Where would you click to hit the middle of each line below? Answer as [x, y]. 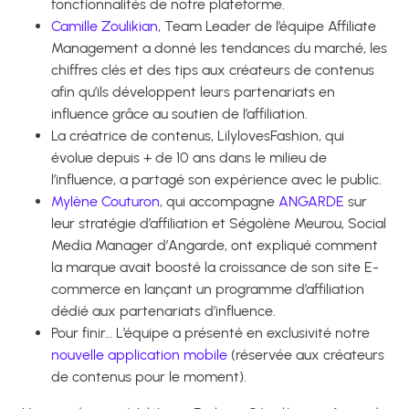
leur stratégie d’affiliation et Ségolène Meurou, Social [219, 224]
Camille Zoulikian [105, 26]
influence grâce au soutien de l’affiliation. [179, 114]
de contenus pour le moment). [149, 377]
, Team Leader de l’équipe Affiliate [267, 26]
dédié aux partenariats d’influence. [163, 311]
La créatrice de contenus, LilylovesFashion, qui [198, 136]
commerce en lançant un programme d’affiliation [208, 289]
